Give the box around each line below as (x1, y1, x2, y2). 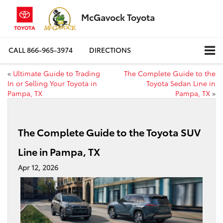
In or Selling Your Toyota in (7, 78, 97, 88)
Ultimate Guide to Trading (13, 68, 100, 78)
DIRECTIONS (89, 45, 131, 55)
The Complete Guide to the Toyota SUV (18, 124, 201, 139)
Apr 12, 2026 (18, 162, 58, 172)
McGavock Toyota (81, 10, 155, 23)
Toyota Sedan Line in (146, 78, 216, 88)
